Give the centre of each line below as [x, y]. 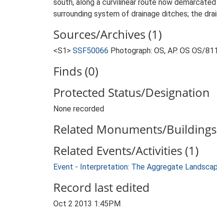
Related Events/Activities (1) [126, 150]
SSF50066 [91, 51]
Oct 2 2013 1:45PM [87, 204]
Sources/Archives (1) [108, 34]
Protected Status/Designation [132, 92]
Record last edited [101, 187]
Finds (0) [76, 71]
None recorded [79, 109]
